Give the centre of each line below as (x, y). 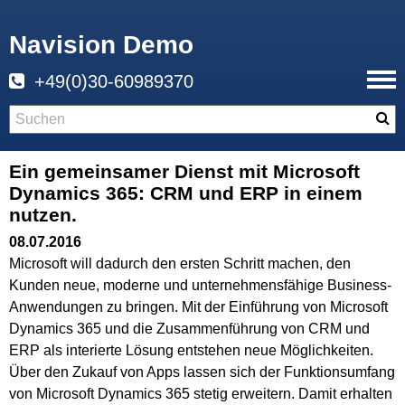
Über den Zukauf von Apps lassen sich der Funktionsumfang (202, 372)
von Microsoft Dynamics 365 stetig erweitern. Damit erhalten (201, 394)
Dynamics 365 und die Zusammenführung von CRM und (189, 329)
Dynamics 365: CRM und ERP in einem (186, 193)
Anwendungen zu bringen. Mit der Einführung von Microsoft (198, 307)
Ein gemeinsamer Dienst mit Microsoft (184, 171)
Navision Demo (105, 45)
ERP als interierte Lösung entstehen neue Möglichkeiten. (191, 351)
